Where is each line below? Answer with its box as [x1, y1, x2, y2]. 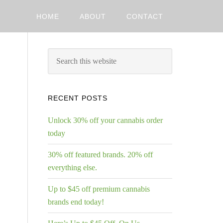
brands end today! [48, 198, 104, 206]
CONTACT [126, 12, 163, 20]
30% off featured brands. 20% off [48, 150, 153, 159]
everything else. [48, 163, 97, 172]
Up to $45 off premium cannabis [48, 185, 150, 193]
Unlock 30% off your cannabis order [48, 116, 163, 124]
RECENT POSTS [48, 94, 108, 102]
